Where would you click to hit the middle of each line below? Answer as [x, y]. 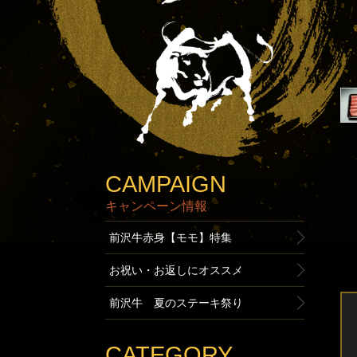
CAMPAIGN [166, 184]
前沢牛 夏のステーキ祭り [176, 303]
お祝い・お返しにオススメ [176, 270]
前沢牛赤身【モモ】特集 [171, 237]
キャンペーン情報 [156, 206]
